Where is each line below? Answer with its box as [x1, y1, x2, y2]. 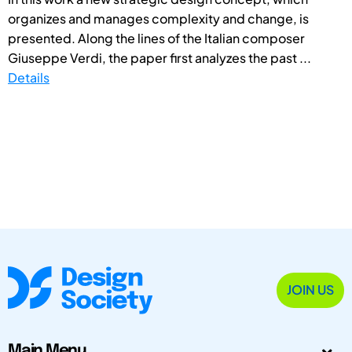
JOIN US [287, 281, 334, 299]
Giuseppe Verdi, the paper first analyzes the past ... [8, 49, 311, 66]
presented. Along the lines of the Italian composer [8, 29, 305, 46]
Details [8, 68, 49, 86]
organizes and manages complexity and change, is [8, 9, 309, 27]
